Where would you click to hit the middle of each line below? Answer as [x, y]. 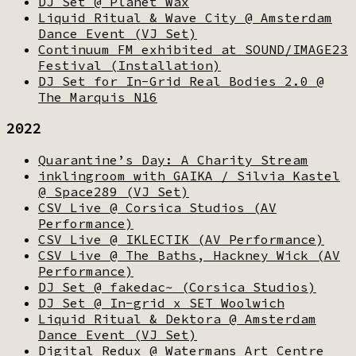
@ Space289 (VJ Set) [114, 191]
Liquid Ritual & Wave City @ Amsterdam [185, 17]
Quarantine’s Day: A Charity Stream [173, 159]
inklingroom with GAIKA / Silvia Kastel [189, 175]
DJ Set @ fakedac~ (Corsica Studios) [177, 286]
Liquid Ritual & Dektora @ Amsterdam [177, 318]
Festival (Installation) [130, 65]
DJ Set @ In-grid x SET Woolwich [161, 302]
